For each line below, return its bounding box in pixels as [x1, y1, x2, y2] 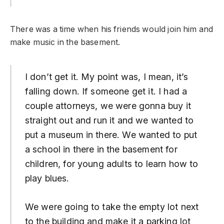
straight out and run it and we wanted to [24, 115, 194, 126]
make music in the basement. [10, 37, 120, 47]
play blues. [24, 173, 69, 184]
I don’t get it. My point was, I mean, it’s [24, 71, 188, 82]
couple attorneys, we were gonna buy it [24, 100, 191, 111]
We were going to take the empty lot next [24, 201, 199, 212]
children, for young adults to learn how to [24, 158, 198, 169]
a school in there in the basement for [24, 144, 177, 155]
